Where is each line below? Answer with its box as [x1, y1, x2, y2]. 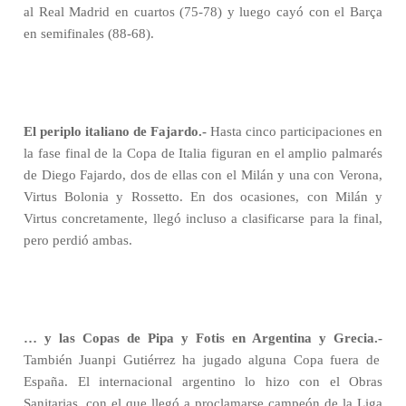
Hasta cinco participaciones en [207, 124, 382, 139]
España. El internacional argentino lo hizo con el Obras [24, 374, 382, 389]
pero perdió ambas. [24, 233, 132, 247]
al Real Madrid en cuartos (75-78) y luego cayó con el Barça [24, 5, 382, 19]
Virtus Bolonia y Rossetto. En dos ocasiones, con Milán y [24, 189, 382, 204]
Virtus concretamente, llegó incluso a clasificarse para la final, [24, 211, 382, 226]
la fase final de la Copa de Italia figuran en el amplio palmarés [24, 146, 382, 160]
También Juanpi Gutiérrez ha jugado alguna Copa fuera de [24, 353, 380, 367]
